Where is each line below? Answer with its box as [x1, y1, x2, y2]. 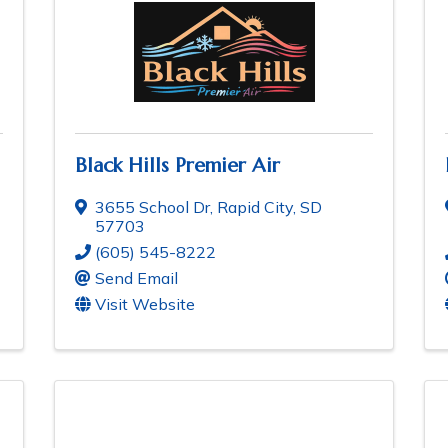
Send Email [95, 268, 178, 289]
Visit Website [95, 294, 195, 315]
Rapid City [217, 197, 293, 218]
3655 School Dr [95, 197, 210, 218]
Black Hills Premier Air [75, 153, 280, 179]
